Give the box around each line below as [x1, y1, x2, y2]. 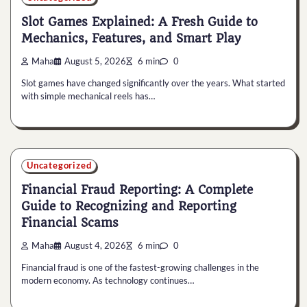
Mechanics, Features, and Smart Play [21, 32, 241, 46]
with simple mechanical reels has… [21, 90, 155, 102]
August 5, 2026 [64, 56, 126, 67]
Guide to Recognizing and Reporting [21, 199, 236, 214]
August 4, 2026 [64, 241, 126, 251]
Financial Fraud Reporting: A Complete [21, 183, 253, 197]
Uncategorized [27, 160, 92, 171]
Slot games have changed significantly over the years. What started [21, 77, 285, 89]
